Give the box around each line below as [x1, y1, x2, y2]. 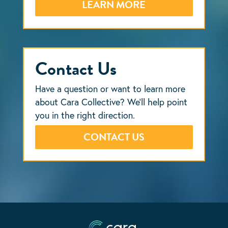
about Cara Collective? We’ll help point [35, 95, 188, 108]
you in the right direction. [35, 108, 135, 121]
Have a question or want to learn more [35, 82, 186, 95]
